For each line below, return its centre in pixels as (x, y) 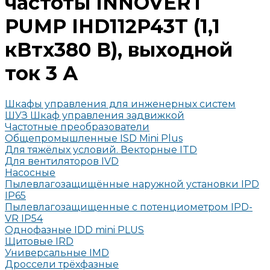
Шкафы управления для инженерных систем (120, 104)
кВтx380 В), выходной (119, 50)
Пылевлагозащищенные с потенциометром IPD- (129, 207)
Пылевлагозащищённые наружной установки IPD (132, 184)
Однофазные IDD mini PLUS (74, 230)
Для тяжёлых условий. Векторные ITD (101, 149)
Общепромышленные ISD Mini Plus (94, 138)
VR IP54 (24, 218)
